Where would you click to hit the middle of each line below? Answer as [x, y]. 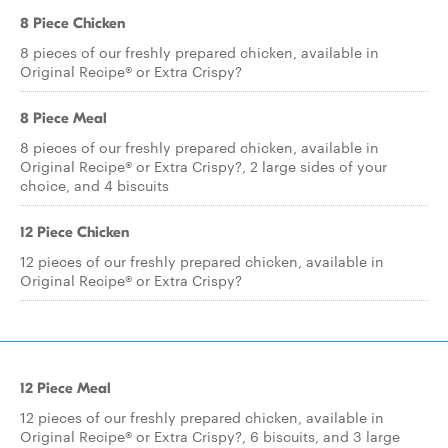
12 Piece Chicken [74, 232]
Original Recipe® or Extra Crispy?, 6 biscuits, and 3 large [210, 436]
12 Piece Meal [65, 388]
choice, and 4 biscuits [94, 185]
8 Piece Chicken [72, 23]
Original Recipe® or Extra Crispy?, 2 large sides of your [203, 166]
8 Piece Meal [63, 118]
